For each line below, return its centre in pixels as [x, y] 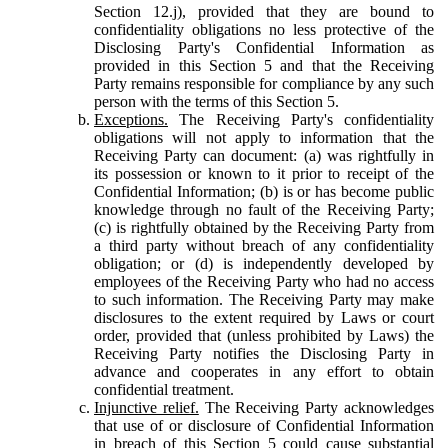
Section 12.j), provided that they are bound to [264, 11]
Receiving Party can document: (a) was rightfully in [264, 155]
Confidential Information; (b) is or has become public [264, 191]
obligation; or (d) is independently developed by [264, 263]
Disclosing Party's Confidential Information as [264, 47]
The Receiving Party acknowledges [316, 407]
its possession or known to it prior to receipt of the [264, 173]
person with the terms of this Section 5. [216, 101]
